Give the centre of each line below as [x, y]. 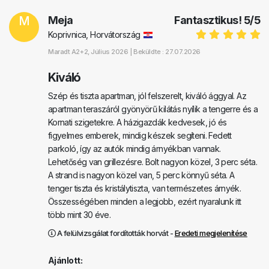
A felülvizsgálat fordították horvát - [115, 233]
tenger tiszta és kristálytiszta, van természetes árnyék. [145, 189]
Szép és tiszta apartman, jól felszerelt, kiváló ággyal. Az [147, 96]
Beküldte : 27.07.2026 [167, 52]
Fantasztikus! [209, 20]
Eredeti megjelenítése [211, 233]
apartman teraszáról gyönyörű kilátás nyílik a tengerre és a [153, 109]
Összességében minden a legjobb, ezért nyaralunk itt [145, 202]
